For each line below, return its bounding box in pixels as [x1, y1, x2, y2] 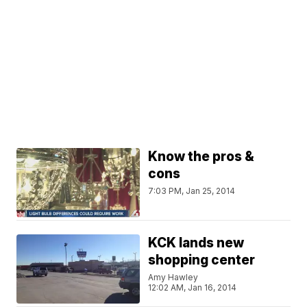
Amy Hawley [148, 272, 199, 282]
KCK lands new [148, 235, 245, 251]
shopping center [148, 252, 256, 268]
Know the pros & [148, 149, 255, 164]
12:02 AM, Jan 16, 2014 [148, 282, 237, 293]
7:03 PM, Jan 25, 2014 [148, 186, 236, 196]
